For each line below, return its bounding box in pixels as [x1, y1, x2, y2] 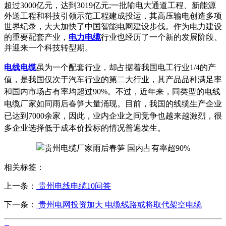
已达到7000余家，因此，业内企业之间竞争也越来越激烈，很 [4, 111, 222, 120]
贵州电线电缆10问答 [36, 181, 111, 190]
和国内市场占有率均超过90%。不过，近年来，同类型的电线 [4, 87, 220, 96]
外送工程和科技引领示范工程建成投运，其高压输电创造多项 [4, 11, 222, 20]
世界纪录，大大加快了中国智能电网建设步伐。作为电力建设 [4, 22, 222, 31]
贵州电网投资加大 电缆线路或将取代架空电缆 [36, 200, 202, 209]
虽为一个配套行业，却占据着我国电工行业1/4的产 [36, 63, 216, 72]
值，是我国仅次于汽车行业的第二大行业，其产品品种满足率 [4, 75, 222, 84]
